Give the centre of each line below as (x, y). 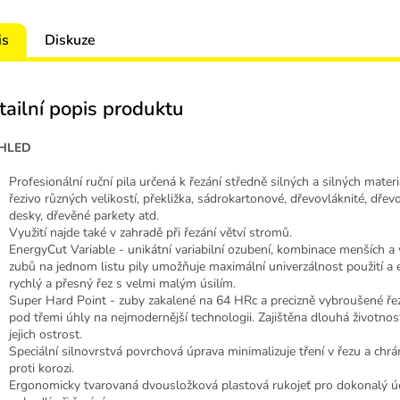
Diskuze (70, 41)
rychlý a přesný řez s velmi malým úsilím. (122, 284)
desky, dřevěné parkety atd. (84, 216)
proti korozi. (42, 369)
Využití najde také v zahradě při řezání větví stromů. (150, 233)
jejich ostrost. (46, 335)
